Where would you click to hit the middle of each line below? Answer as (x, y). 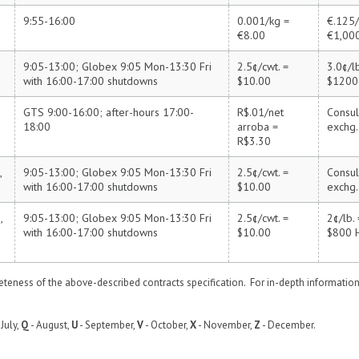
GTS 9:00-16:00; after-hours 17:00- (109, 112)
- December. (288, 325)
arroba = (258, 127)
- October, (167, 325)
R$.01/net (260, 112)
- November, (225, 325)
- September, (107, 325)
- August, (50, 325)
